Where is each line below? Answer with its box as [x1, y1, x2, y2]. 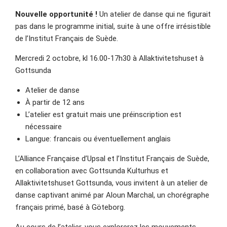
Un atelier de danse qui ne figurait [97, 10, 211, 19]
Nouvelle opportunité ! [15, 10, 97, 19]
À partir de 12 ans [25, 98, 85, 107]
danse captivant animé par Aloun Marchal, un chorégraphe [15, 191, 209, 200]
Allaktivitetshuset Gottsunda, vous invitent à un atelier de [15, 178, 208, 187]
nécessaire [25, 122, 62, 131]
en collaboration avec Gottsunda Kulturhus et [15, 166, 168, 175]
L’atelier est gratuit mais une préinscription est [25, 110, 181, 119]
